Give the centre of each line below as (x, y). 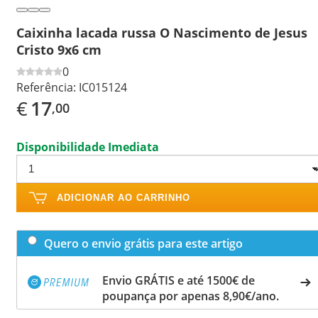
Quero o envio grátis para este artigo (143, 243)
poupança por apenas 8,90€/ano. (191, 296)
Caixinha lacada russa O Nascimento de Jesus (162, 32)
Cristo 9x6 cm (59, 49)
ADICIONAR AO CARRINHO (124, 197)
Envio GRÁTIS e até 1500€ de (179, 280)
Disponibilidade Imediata (88, 147)
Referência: (46, 87)
